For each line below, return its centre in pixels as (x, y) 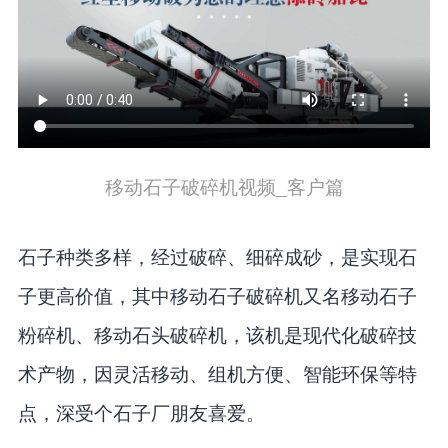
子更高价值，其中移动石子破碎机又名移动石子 (217, 294)
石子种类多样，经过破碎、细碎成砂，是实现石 (217, 255)
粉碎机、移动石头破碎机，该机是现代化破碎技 (217, 333)
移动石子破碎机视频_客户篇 (224, 185)
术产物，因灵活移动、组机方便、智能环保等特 (217, 372)
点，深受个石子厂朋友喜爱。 (141, 411)
